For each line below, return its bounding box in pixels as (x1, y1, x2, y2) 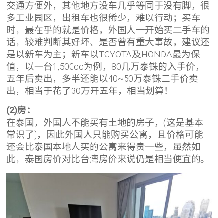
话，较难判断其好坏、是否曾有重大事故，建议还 (6, 37, 210, 48)
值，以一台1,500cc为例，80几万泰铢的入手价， (6, 61, 205, 73)
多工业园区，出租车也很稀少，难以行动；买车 (6, 13, 201, 24)
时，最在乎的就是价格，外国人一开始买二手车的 (6, 25, 210, 36)
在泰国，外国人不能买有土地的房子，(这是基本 (6, 117, 204, 128)
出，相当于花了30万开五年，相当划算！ (6, 86, 174, 97)
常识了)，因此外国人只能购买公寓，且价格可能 (6, 129, 204, 141)
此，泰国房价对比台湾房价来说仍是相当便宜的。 (6, 154, 210, 165)
